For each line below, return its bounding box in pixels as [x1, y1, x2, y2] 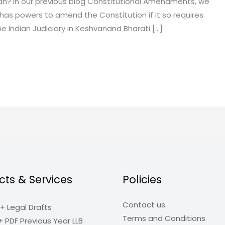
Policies [123, 172, 162, 187]
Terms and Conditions [123, 212, 205, 223]
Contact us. [123, 199, 167, 210]
